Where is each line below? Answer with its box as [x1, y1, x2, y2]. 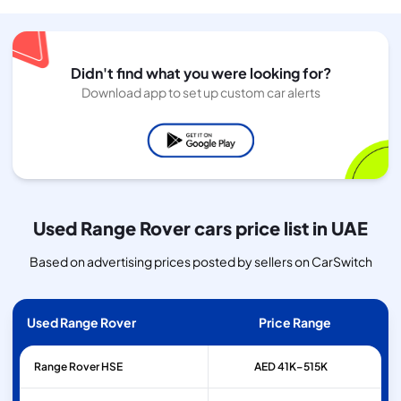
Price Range [258, 314, 331, 331]
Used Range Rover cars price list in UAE [33, 217, 368, 240]
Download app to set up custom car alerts [81, 84, 320, 101]
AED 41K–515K [253, 360, 328, 374]
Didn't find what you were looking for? [70, 64, 331, 83]
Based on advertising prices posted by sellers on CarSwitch [29, 253, 372, 270]
